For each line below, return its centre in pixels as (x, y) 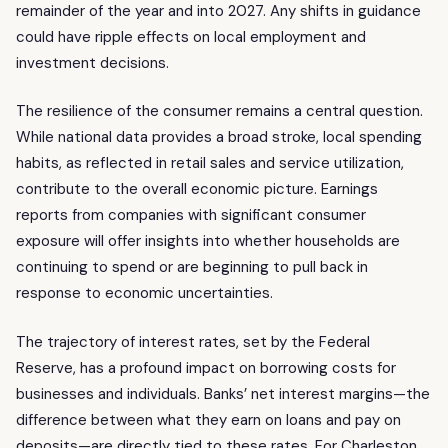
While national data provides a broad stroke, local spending (219, 137)
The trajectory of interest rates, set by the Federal (193, 341)
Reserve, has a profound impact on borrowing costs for (206, 367)
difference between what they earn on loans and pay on (208, 419)
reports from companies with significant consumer (191, 215)
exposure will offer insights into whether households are (208, 241)
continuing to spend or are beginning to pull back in (192, 267)
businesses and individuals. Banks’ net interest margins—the (223, 393)
